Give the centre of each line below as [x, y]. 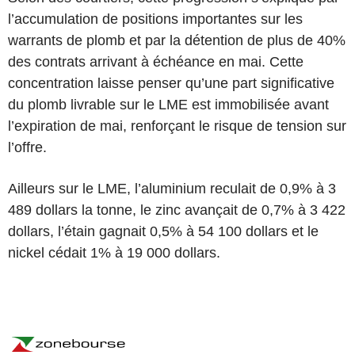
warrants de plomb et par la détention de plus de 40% [177, 40]
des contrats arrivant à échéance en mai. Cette [156, 61]
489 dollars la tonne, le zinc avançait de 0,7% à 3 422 [177, 210]
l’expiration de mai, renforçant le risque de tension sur [177, 126]
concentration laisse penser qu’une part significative [171, 83]
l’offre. [27, 147]
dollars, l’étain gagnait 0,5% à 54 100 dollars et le [163, 231]
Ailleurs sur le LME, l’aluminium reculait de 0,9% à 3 [172, 188]
